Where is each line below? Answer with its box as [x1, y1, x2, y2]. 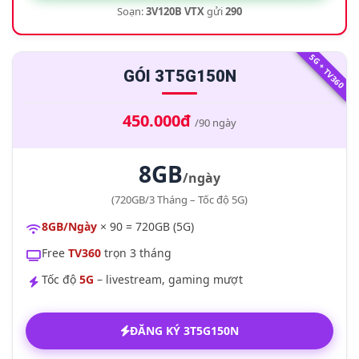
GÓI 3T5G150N [123, 67, 236, 86]
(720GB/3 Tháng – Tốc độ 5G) [111, 192, 248, 207]
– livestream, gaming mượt [94, 272, 243, 287]
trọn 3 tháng [101, 245, 171, 260]
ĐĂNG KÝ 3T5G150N [130, 323, 239, 338]
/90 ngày [195, 115, 236, 130]
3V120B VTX [146, 4, 204, 18]
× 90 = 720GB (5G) [97, 219, 194, 234]
